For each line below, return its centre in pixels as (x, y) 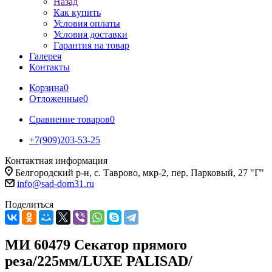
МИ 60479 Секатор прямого (96, 244)
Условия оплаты (87, 23)
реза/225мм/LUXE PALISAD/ (99, 261)
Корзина (46, 88)
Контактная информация (56, 161)
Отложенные (56, 99)
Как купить (77, 12)
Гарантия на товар (91, 45)
